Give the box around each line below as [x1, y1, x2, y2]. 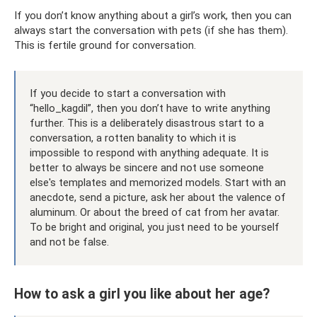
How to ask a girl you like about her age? [14, 285, 270, 302]
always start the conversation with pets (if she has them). [14, 24, 288, 38]
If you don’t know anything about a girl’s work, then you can [14, 9, 292, 23]
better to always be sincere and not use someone [30, 161, 264, 175]
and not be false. [30, 236, 109, 249]
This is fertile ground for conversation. [14, 39, 196, 52]
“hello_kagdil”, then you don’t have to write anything [30, 102, 270, 115]
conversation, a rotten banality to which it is [30, 132, 236, 145]
